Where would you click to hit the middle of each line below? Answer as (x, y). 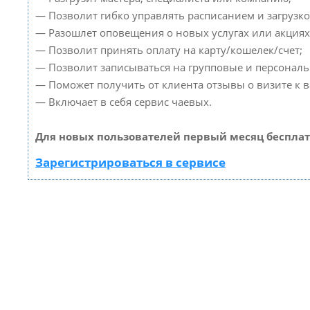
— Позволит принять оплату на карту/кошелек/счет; (169, 50)
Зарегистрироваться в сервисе (130, 162)
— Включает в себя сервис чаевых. (124, 102)
